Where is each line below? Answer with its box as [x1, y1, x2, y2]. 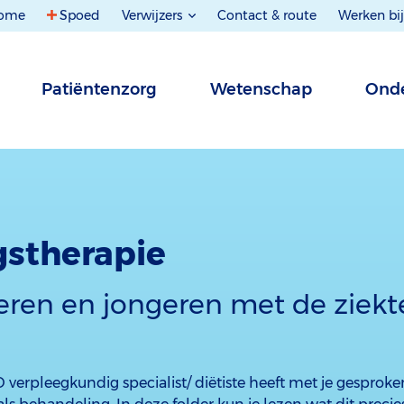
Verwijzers [122, 7, 186, 23]
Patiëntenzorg [41, 79, 157, 99]
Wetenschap [210, 79, 312, 99]
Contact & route [217, 7, 317, 23]
